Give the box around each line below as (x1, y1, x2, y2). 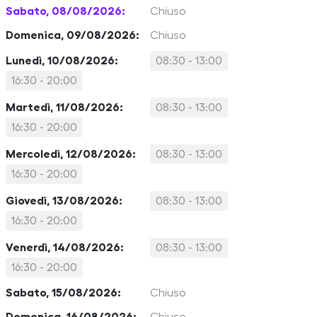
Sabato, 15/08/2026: (6, 287, 121, 299)
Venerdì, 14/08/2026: (6, 242, 124, 253)
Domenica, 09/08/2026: (6, 30, 139, 41)
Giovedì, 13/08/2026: (6, 195, 122, 207)
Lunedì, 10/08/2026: (6, 55, 118, 67)
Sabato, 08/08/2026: (6, 6, 125, 17)
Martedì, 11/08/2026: (6, 102, 123, 113)
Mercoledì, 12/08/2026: (6, 149, 136, 160)
